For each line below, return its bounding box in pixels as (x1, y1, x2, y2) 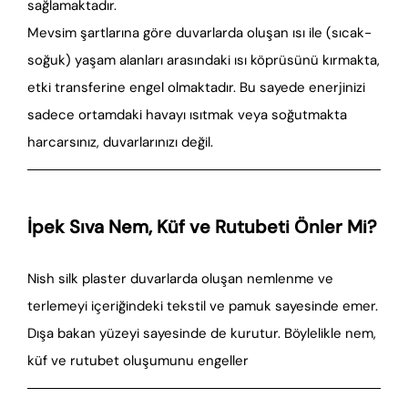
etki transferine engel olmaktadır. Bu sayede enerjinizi (27, 78, 365, 97)
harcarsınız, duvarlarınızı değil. (27, 133, 213, 151)
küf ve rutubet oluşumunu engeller (27, 352, 249, 370)
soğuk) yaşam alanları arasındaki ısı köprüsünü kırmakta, (27, 51, 380, 69)
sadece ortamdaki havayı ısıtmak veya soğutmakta (27, 106, 347, 124)
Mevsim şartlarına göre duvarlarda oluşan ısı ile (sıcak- (27, 24, 372, 42)
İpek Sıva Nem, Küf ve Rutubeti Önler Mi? (27, 215, 377, 239)
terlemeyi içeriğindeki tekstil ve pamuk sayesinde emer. (27, 297, 378, 315)
